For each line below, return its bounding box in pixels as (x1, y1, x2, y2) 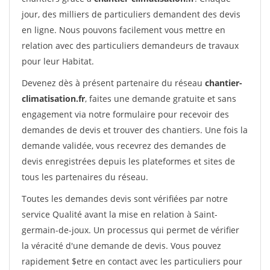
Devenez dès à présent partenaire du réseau (22, 77, 205, 89)
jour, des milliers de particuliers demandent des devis (22, 8, 240, 20)
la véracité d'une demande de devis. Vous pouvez (22, 240, 221, 251)
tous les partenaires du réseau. (22, 171, 148, 183)
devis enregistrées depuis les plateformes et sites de (22, 155, 235, 167)
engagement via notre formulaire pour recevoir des (22, 108, 229, 120)
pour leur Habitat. (22, 55, 94, 67)
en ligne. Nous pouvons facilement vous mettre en (22, 24, 225, 36)
